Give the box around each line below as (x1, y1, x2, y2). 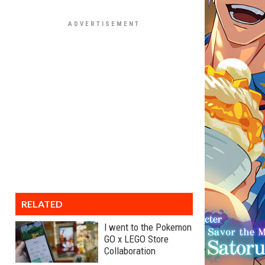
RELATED (21, 198, 63, 209)
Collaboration (104, 245, 156, 257)
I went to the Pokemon (104, 221, 192, 233)
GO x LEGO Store (104, 233, 169, 245)
